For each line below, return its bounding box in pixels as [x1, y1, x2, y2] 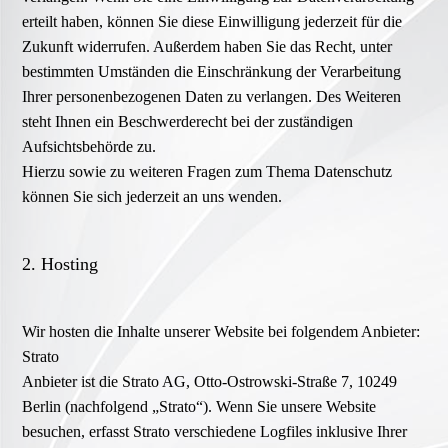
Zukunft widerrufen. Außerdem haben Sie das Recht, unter [22, 38, 393, 56]
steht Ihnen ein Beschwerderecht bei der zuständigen [22, 113, 354, 131]
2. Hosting [22, 254, 99, 275]
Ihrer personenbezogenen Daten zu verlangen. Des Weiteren [22, 88, 402, 106]
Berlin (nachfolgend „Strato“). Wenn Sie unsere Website [22, 398, 377, 416]
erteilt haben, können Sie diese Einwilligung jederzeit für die [22, 13, 403, 31]
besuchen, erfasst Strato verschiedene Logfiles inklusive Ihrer [22, 423, 408, 441]
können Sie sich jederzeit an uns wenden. [22, 188, 283, 206]
